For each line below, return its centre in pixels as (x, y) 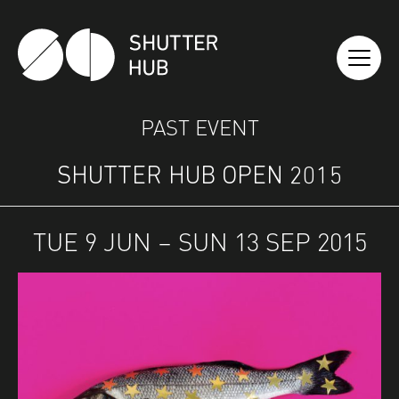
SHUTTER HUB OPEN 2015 (199, 177)
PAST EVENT (199, 125)
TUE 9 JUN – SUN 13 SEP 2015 (199, 239)
